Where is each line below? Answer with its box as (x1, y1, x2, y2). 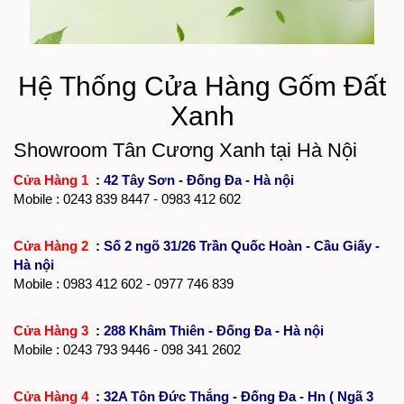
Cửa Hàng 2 (14, 237, 92, 253)
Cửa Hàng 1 (14, 171, 92, 188)
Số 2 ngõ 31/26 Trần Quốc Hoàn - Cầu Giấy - (104, 237, 380, 253)
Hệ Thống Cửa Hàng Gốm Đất (18, 70, 386, 101)
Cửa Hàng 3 (14, 322, 92, 338)
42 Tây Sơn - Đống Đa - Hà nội (104, 171, 294, 188)
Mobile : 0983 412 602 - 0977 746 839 (14, 275, 234, 291)
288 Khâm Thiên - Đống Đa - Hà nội (104, 322, 324, 338)
